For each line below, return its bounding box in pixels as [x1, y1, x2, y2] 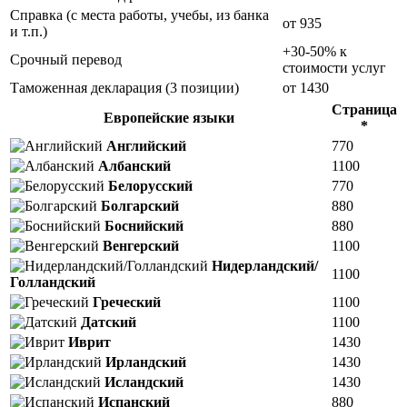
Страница [332, 102, 397, 118]
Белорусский [108, 178, 193, 194]
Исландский [104, 374, 184, 391]
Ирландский [105, 354, 186, 371]
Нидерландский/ [212, 258, 318, 274]
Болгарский [101, 198, 179, 214]
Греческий [93, 294, 161, 311]
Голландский [10, 274, 95, 291]
